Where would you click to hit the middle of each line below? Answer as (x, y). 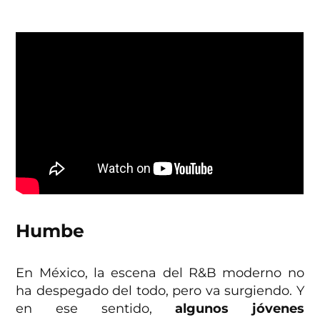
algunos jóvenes (240, 308)
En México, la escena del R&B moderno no (160, 272)
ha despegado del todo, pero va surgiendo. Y (160, 290)
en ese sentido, (96, 308)
